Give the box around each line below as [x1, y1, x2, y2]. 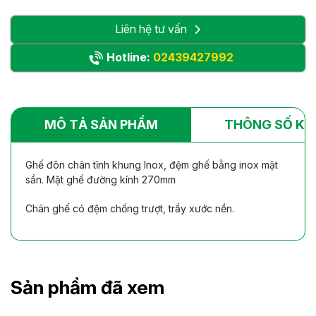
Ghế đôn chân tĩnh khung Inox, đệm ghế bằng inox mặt [25, 159, 278, 171]
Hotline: [107, 50, 154, 65]
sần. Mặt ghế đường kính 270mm [25, 174, 176, 186]
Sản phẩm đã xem [11, 275, 164, 298]
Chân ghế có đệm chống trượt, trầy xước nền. [25, 202, 234, 215]
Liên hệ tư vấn [115, 22, 188, 37]
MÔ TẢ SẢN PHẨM [44, 116, 158, 132]
